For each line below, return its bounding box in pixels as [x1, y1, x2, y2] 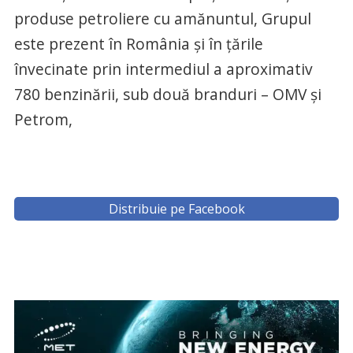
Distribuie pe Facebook [108, 200, 245, 217]
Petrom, [13, 109, 72, 130]
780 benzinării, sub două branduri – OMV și [13, 84, 321, 105]
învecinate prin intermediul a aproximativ [13, 58, 313, 80]
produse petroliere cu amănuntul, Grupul [13, 8, 311, 29]
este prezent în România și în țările [13, 33, 263, 54]
